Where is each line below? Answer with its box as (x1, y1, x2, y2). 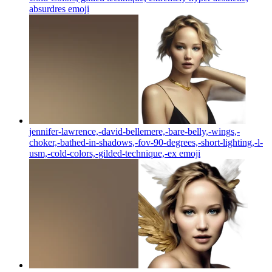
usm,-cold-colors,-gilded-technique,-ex (29, 148, 177, 158)
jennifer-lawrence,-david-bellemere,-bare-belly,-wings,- (29, 126, 240, 137)
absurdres (29, 3, 66, 14)
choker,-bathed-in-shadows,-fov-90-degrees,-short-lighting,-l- (29, 137, 263, 148)
